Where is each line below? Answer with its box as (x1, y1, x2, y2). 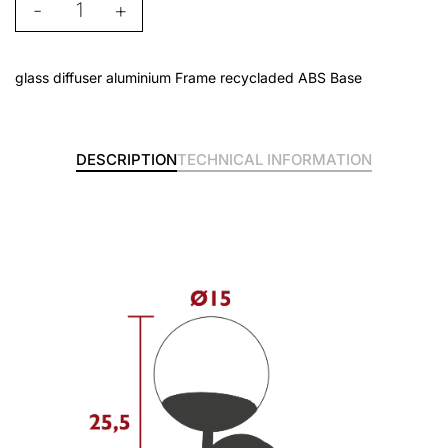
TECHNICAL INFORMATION (177, 150, 372, 170)
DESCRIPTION (76, 150, 177, 170)
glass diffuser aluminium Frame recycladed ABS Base (15, 69, 362, 87)
